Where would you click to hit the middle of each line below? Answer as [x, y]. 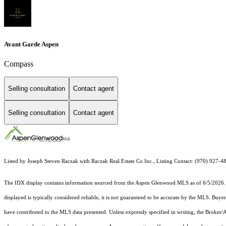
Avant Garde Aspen [31, 44]
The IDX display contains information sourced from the [70, 183]
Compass [19, 64]
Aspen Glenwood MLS [162, 183]
